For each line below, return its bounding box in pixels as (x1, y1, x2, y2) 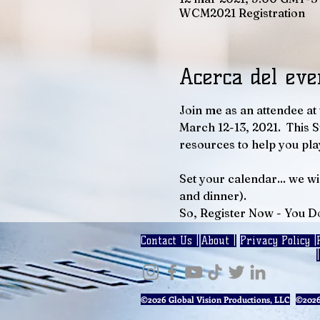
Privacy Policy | (240, 234, 317, 247)
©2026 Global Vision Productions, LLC (141, 293, 290, 305)
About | (201, 234, 236, 247)
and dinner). (179, 188, 246, 203)
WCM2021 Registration (179, 5, 305, 20)
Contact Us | (141, 234, 199, 247)
